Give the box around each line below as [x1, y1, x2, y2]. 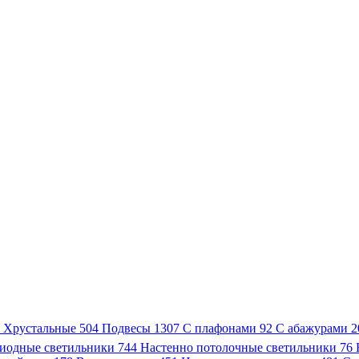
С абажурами [276, 321, 351, 335]
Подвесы [102, 321, 154, 335]
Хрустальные [3, 321, 79, 335]
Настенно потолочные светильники [140, 341, 340, 354]
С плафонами [183, 321, 260, 335]
